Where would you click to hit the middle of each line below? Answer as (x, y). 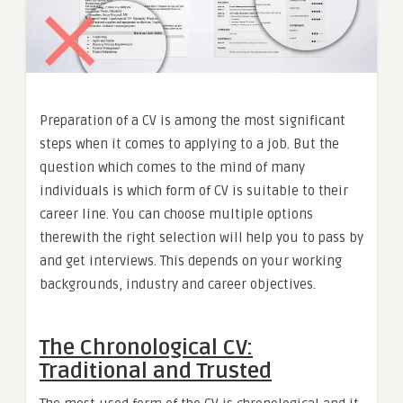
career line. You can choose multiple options (176, 214)
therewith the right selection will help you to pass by (201, 237)
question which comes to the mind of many (172, 167)
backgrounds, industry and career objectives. (178, 284)
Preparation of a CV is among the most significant (193, 120)
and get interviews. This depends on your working (191, 260)
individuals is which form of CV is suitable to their (194, 190)
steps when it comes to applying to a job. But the (189, 143)
